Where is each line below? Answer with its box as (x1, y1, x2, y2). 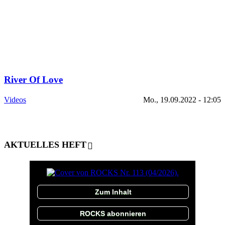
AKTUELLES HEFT (4, 139, 86, 150)
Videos (4, 95, 26, 104)
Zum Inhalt (94, 187, 132, 196)
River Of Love (4, 74, 63, 85)
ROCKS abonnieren (80, 209, 146, 217)
